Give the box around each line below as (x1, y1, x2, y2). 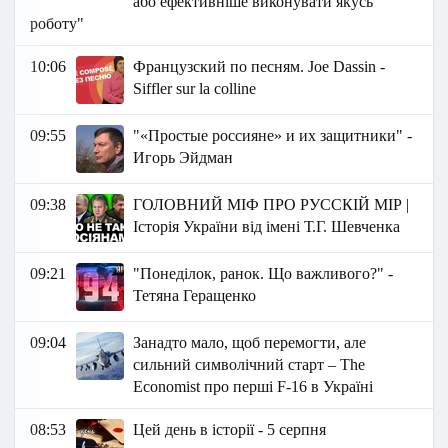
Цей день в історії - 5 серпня (133, 421, 327, 439)
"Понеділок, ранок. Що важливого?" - (133, 265, 394, 283)
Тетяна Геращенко (133, 287, 257, 305)
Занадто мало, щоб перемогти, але (133, 334, 367, 352)
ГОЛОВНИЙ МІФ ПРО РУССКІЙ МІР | (133, 196, 410, 214)
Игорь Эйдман (133, 149, 234, 167)
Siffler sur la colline (133, 80, 257, 98)
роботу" (30, 15, 84, 33)
